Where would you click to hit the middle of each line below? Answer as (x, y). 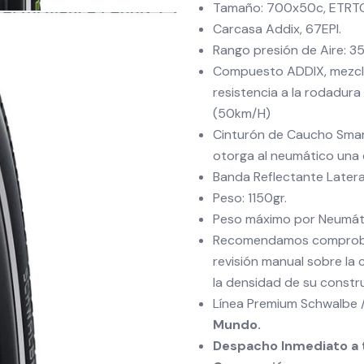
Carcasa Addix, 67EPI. (277, 29)
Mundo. (237, 325)
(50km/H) (242, 113)
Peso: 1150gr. (250, 198)
